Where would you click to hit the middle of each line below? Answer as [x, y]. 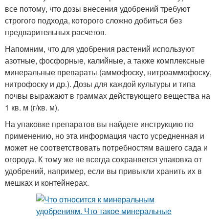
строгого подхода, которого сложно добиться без [93, 21]
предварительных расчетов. [56, 32]
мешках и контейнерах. [47, 183]
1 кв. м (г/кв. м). [32, 108]
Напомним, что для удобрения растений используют [100, 49]
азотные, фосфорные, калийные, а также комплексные [105, 61]
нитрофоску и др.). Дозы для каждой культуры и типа [100, 84]
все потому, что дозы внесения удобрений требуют [98, 9]
